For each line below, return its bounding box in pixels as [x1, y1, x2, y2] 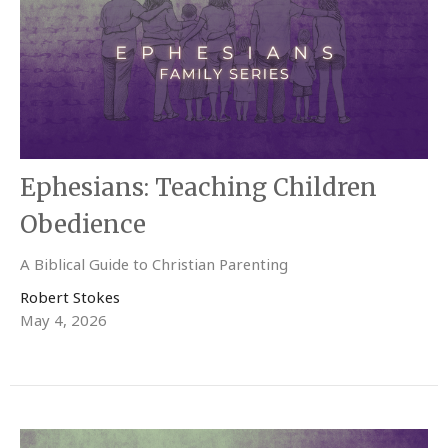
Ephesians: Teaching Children [20, 172, 377, 204]
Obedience [20, 209, 146, 241]
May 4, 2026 [20, 310, 107, 331]
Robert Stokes [20, 287, 120, 308]
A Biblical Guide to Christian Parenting [20, 254, 288, 275]
